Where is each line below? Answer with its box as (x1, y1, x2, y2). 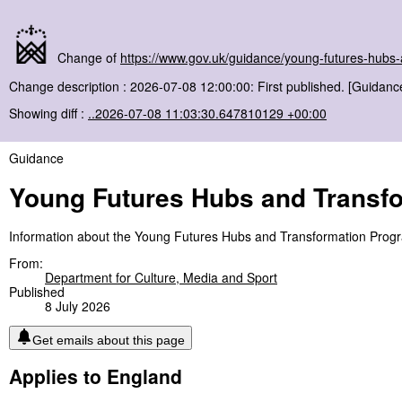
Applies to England (9, 362, 182, 389)
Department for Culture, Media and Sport (45, 267, 277, 286)
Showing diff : (9, 104, 88, 122)
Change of (54, 48, 120, 66)
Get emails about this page (32, 332, 185, 347)
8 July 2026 (45, 296, 110, 315)
